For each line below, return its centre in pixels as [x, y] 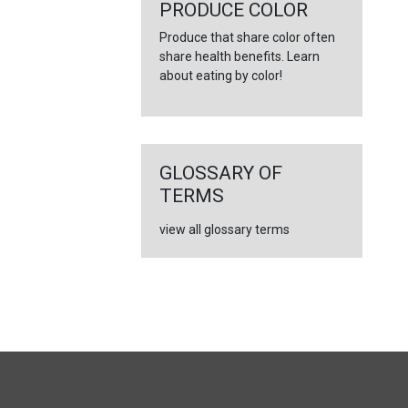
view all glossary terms [224, 229]
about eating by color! [220, 76]
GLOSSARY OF [220, 173]
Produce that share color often [247, 37]
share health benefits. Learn [239, 56]
